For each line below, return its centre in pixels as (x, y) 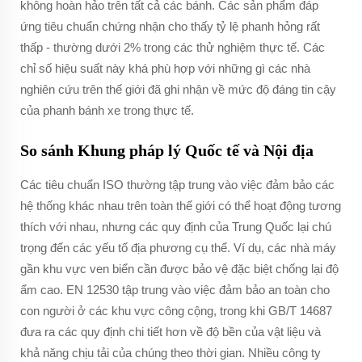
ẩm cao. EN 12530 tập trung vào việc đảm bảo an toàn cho (175, 290)
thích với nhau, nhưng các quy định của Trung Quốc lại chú (176, 227)
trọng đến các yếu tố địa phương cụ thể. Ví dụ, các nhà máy (178, 248)
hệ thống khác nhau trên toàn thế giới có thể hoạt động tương (181, 206)
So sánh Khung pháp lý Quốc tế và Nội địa (167, 150)
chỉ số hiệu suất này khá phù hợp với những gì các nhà (165, 68)
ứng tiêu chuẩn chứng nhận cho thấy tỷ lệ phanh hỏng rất (170, 26)
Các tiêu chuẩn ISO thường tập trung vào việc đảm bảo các (177, 185)
